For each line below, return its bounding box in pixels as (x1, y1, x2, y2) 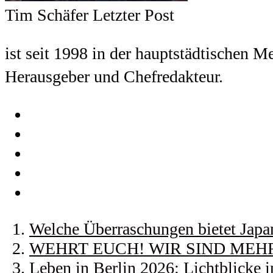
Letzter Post (93, 5, 174, 24)
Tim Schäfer (5, 5, 88, 24)
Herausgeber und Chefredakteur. (5, 66, 223, 86)
